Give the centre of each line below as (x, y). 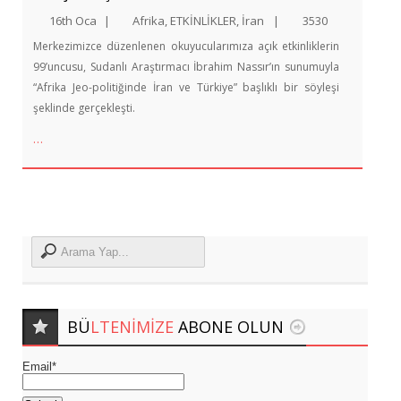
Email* (39, 366)
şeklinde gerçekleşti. (84, 107)
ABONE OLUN (231, 326)
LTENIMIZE (134, 326)
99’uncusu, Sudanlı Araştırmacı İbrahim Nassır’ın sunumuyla (187, 66)
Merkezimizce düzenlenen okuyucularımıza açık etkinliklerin (187, 46)
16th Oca (73, 20)
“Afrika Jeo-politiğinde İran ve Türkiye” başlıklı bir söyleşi (187, 87)
